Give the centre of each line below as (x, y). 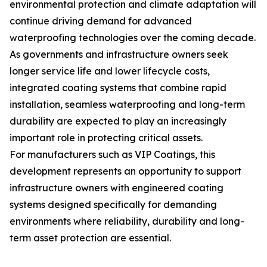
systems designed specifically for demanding (113, 205)
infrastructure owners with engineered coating (117, 188)
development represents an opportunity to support (125, 171)
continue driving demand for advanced (101, 21)
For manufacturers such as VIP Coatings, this (112, 155)
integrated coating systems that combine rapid (118, 88)
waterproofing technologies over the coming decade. (133, 38)
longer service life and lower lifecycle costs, (110, 71)
